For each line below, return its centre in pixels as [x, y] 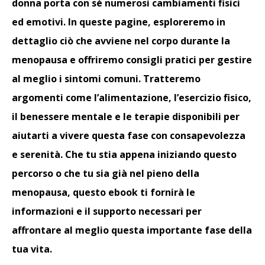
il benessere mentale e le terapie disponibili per [126, 116]
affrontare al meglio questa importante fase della [132, 230]
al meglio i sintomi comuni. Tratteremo [106, 78]
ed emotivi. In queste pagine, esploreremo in [119, 22]
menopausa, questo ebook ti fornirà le [104, 192]
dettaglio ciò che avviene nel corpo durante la [121, 41]
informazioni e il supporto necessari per [107, 211]
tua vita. [32, 249]
